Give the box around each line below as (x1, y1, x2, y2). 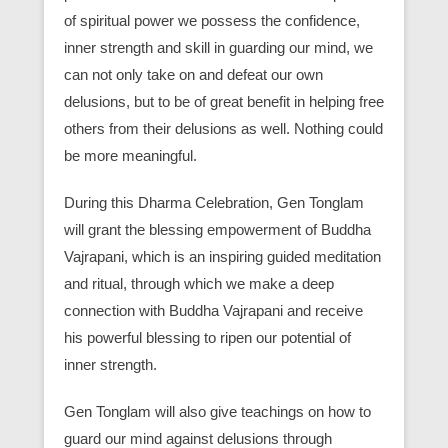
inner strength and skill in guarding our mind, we (64, 39, 373, 57)
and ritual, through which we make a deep (64, 275, 334, 293)
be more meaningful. (64, 147, 197, 165)
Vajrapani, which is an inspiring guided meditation (64, 248, 381, 266)
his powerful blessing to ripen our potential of (64, 329, 351, 347)
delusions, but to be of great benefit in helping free (64, 93, 384, 111)
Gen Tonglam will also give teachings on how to (64, 403, 371, 421)
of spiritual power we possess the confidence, (64, 12, 360, 30)
